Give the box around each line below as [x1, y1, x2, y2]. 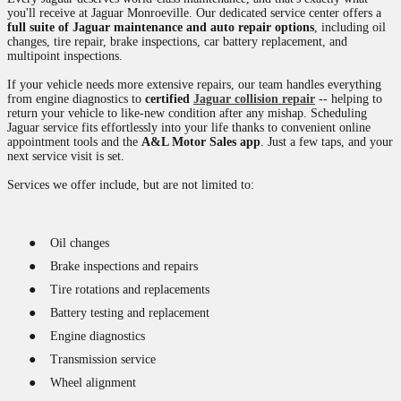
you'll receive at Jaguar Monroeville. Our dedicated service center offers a [7, 6, 381, 20]
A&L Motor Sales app [141, 135, 260, 149]
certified [145, 92, 193, 106]
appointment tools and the [7, 135, 141, 149]
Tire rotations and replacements [50, 283, 209, 296]
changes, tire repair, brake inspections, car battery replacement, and [7, 35, 347, 48]
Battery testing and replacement [50, 306, 209, 320]
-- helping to [315, 92, 382, 106]
